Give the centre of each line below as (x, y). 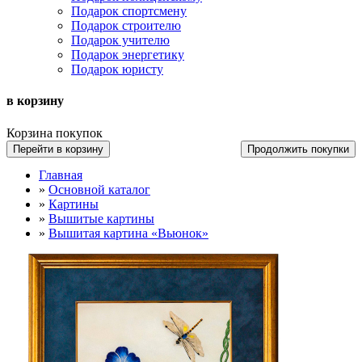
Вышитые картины (101, 218)
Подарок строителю (126, 25)
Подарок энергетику (128, 55)
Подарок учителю (120, 40)
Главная (61, 175)
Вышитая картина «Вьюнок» (128, 233)
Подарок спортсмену (129, 11)
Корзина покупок (55, 133)
